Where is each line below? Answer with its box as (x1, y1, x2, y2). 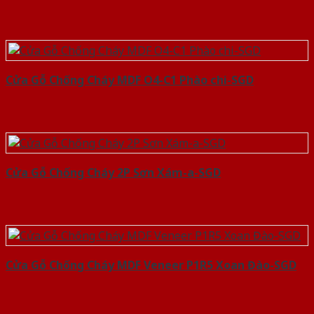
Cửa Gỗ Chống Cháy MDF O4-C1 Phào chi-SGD (6, 72, 254, 88)
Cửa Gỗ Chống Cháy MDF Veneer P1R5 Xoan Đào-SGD (6, 257, 296, 273)
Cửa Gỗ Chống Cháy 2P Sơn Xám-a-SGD (6, 165, 221, 181)
